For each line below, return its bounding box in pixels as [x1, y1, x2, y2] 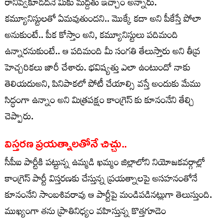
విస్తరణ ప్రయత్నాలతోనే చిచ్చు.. [5, 136, 127, 150]
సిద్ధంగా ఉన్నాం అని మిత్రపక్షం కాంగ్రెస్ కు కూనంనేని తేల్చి [5, 92, 194, 111]
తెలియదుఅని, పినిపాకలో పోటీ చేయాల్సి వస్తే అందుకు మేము [5, 75, 201, 95]
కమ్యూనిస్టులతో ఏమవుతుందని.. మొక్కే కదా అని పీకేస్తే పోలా [5, 10, 201, 30]
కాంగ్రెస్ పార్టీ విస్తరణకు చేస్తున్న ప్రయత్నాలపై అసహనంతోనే [5, 170, 197, 190]
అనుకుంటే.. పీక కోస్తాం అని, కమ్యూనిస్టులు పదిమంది [5, 27, 178, 46]
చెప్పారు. [5, 108, 34, 128]
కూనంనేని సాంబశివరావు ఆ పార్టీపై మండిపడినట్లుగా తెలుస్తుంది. [5, 186, 212, 206]
